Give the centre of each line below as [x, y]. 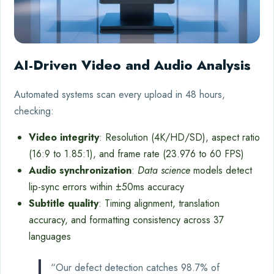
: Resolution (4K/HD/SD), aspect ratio [180, 137]
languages [50, 236]
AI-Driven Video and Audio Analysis [132, 65]
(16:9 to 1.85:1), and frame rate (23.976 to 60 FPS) [136, 154]
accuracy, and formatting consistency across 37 [126, 220]
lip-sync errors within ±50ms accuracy [106, 187]
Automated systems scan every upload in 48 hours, [120, 94]
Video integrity [64, 137]
